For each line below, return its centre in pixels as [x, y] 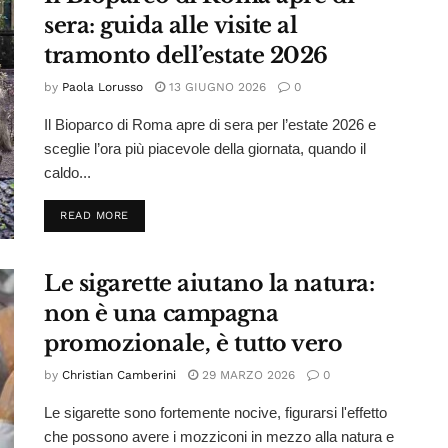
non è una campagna [161, 313]
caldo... [67, 173]
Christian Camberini [119, 374]
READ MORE [94, 216]
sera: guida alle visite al [171, 26]
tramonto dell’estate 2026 [186, 56]
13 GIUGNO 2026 [215, 87]
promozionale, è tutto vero [193, 343]
